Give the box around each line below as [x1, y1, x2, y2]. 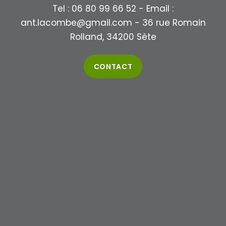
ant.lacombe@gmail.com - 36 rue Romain [20, 17, 206, 29]
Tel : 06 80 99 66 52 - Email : [52, 3, 174, 15]
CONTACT [93, 61, 133, 72]
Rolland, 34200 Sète [70, 31, 156, 43]
